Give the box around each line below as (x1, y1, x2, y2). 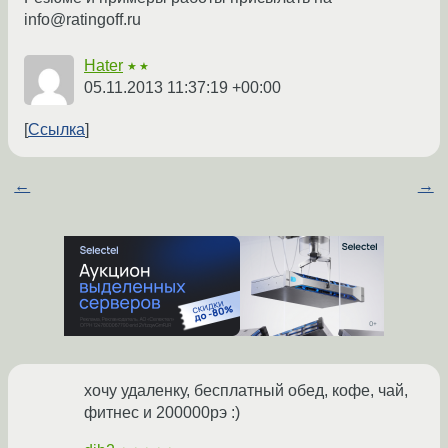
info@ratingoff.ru (24, 11, 141, 29)
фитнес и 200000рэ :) (84, 404, 240, 422)
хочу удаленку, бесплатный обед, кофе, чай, (84, 382, 408, 400)
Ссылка (28, 121, 85, 139)
